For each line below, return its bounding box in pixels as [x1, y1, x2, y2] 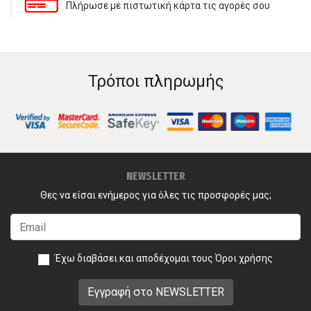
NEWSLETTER [126, 169, 185, 183]
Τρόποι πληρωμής [87, 72, 224, 91]
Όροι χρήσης [215, 253, 273, 264]
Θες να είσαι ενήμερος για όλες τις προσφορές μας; [40, 190, 271, 201]
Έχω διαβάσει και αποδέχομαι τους [55, 253, 215, 264]
